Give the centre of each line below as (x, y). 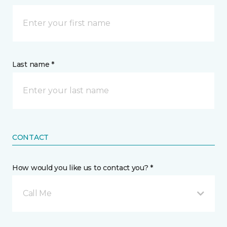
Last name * (33, 65)
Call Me (37, 194)
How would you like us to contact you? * (83, 168)
